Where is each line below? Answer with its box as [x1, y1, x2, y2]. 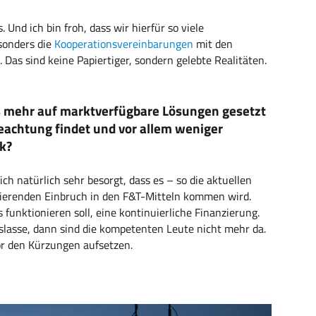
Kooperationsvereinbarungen [54, 35, 193, 53]
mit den [193, 35, 233, 53]
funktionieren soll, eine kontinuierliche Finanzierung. [3, 204, 260, 221]
